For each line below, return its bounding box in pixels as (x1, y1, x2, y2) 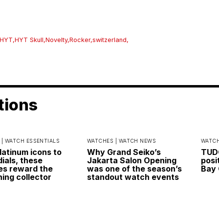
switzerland (92, 36, 127, 44)
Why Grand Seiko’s (87, 147, 161, 157)
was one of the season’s (87, 164, 182, 174)
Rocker (69, 36, 90, 44)
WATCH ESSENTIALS (4, 138, 60, 145)
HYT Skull (15, 36, 44, 44)
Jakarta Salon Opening (87, 155, 176, 166)
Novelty (45, 36, 67, 44)
